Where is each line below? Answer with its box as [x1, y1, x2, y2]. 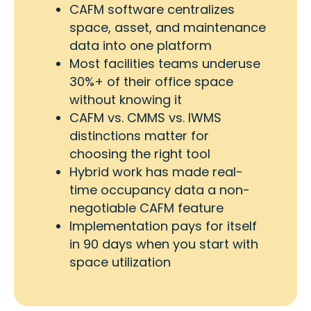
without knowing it [69, 91, 182, 109]
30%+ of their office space [69, 73, 233, 91]
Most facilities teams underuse [69, 55, 260, 73]
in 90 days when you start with [69, 235, 258, 253]
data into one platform [69, 37, 212, 55]
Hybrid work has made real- [69, 163, 243, 181]
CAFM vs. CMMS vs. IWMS [69, 109, 221, 127]
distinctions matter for [69, 127, 209, 145]
